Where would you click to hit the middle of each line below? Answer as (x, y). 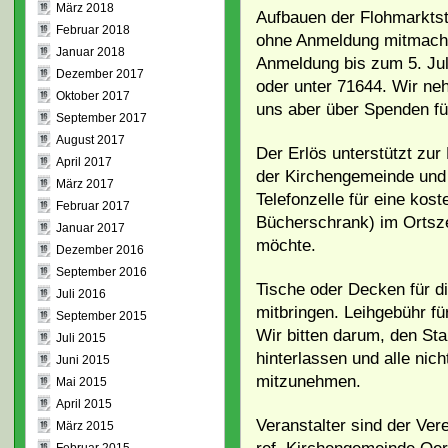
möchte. (285, 245)
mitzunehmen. (308, 381)
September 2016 (101, 272)
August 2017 (90, 140)
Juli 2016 (80, 294)
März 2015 (84, 426)
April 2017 (83, 162)
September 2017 (101, 118)
